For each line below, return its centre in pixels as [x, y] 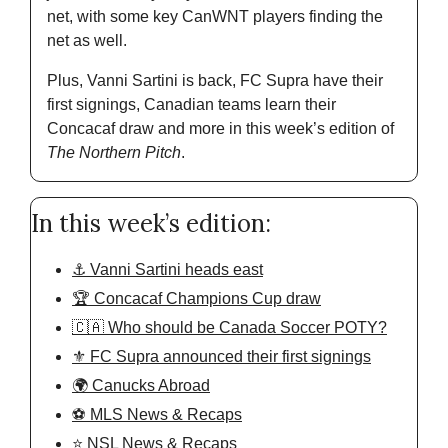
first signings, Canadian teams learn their [191, 105]
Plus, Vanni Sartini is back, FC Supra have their [215, 81]
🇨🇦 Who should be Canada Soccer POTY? [229, 328]
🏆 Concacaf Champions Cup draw [196, 299]
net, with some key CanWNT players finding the [215, 17]
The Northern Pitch [114, 153]
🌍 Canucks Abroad [141, 386]
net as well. [89, 41]
